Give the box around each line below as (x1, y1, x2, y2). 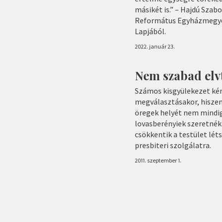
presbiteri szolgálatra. (135, 140, 211, 151)
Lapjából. (135, 26, 166, 37)
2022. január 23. (135, 43, 175, 51)
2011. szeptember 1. (135, 157, 181, 165)
